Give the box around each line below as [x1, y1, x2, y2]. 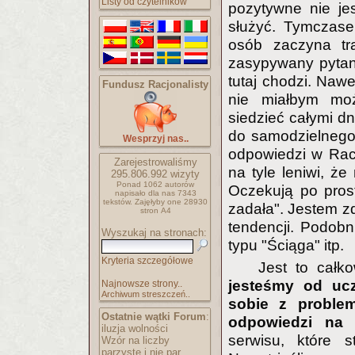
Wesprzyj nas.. [122, 133, 189, 144]
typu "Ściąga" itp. [228, 236, 344, 254]
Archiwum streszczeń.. [101, 289, 190, 299]
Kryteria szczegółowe [101, 255, 193, 266]
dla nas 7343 [147, 189, 197, 197]
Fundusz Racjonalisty [102, 78, 208, 90]
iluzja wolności [101, 323, 168, 334]
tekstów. [103, 197, 132, 206]
